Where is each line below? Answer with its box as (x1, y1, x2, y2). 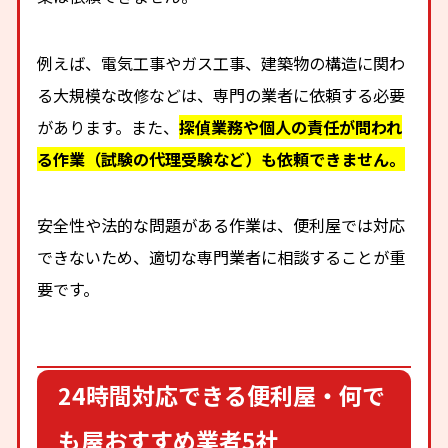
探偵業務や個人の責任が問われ (179, 114, 403, 139)
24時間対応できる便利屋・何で (58, 377, 386, 412)
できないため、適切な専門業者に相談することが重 (37, 244, 406, 269)
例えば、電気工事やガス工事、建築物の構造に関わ (37, 50, 406, 75)
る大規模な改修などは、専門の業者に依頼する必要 (37, 82, 406, 107)
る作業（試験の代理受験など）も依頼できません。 (37, 146, 406, 171)
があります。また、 (37, 114, 180, 139)
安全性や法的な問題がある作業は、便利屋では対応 (37, 212, 406, 237)
